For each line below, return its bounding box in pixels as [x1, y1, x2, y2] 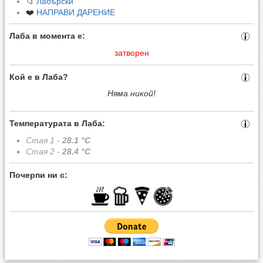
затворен [114, 48, 149, 58]
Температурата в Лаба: [9, 118, 105, 128]
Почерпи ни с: [9, 170, 68, 180]
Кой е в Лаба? [9, 72, 68, 82]
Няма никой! [107, 89, 156, 99]
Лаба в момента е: [9, 31, 85, 41]
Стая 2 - [26, 146, 62, 156]
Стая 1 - [26, 135, 62, 145]
